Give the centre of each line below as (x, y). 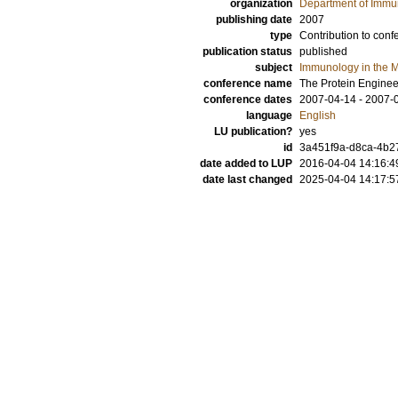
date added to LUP (246, 163)
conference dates (248, 99)
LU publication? (253, 131)
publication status (247, 52)
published (323, 52)
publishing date (254, 20)
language (269, 115)
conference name (248, 84)
